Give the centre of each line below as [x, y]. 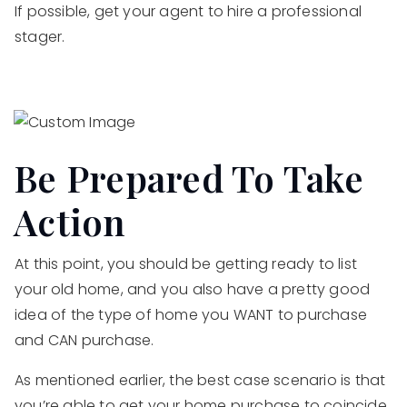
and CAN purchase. [86, 340]
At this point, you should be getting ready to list [186, 263]
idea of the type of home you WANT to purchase [191, 314]
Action [70, 221]
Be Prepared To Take [189, 177]
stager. [40, 36]
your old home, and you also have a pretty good [193, 289]
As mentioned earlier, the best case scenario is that [200, 380]
